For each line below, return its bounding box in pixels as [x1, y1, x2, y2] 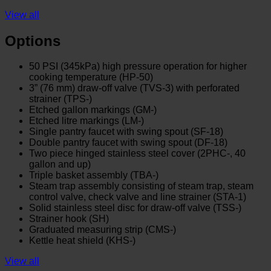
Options [5, 32, 60, 49]
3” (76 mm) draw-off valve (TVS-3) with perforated [29, 83, 240, 94]
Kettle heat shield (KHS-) [29, 235, 135, 246]
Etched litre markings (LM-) [29, 116, 144, 126]
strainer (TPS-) [29, 94, 92, 105]
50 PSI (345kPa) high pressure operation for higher [29, 61, 247, 72]
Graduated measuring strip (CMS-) [29, 224, 176, 235]
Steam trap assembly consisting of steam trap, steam [29, 181, 253, 192]
